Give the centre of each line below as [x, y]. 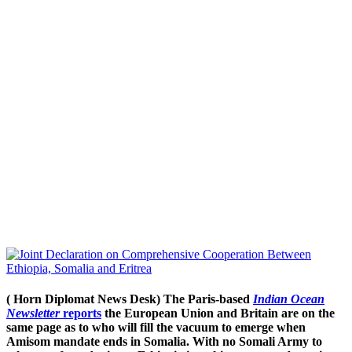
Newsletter [33, 313]
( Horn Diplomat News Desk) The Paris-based [130, 299]
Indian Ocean [289, 299]
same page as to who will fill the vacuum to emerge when [156, 328]
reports [81, 313]
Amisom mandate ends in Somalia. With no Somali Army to [164, 342]
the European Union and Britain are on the [220, 313]
